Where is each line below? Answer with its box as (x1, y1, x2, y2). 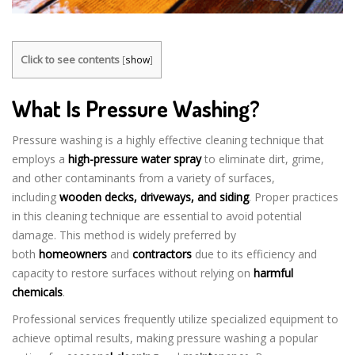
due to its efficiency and (192, 246, 317, 261)
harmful (254, 265, 293, 281)
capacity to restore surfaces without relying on (12, 265, 254, 281)
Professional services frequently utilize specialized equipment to (12, 311, 338, 326)
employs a (12, 151, 68, 166)
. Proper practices (249, 189, 338, 204)
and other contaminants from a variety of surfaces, (12, 170, 275, 185)
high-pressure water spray (68, 151, 201, 166)
